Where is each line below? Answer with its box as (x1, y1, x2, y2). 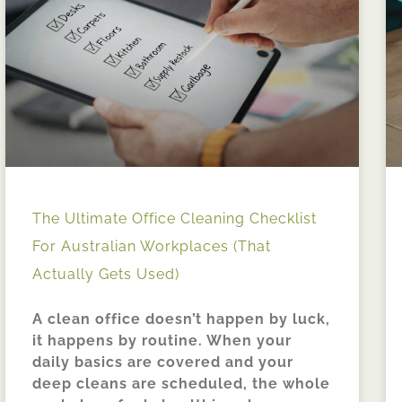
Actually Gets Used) (32, 265, 179, 283)
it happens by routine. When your (32, 331, 292, 349)
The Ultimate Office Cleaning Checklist (32, 209, 317, 227)
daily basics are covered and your (32, 353, 293, 371)
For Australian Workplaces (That (32, 237, 271, 255)
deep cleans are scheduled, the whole (32, 374, 330, 392)
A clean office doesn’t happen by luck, (32, 310, 330, 328)
